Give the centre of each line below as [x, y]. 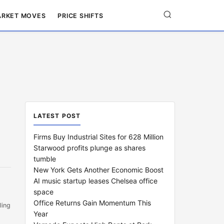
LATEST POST [57, 116]
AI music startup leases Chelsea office [95, 181]
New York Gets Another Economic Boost [98, 170]
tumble [45, 159]
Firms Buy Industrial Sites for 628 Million [98, 137]
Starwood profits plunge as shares [89, 148]
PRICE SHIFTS [80, 15]
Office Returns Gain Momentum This [92, 203]
